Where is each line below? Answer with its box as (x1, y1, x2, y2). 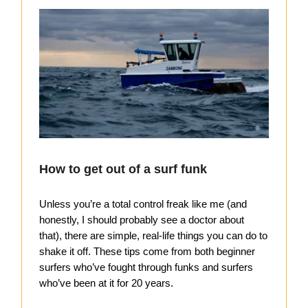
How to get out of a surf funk (39, 162, 207, 177)
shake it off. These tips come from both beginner (39, 245, 255, 258)
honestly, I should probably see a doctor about (39, 214, 244, 226)
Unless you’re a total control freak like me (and (39, 198, 247, 210)
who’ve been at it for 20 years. (39, 277, 173, 289)
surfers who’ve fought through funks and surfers (39, 261, 253, 274)
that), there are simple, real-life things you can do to (39, 230, 267, 242)
